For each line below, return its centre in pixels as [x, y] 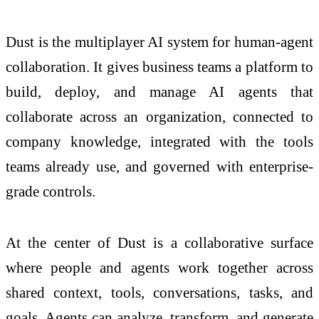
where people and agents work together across [159, 267]
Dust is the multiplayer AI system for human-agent [159, 42]
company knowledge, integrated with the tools [159, 142]
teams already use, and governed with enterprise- [159, 167]
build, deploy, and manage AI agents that [159, 92]
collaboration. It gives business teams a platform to [159, 67]
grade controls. [51, 192]
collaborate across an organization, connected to [159, 117]
